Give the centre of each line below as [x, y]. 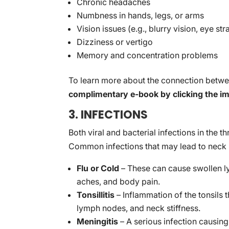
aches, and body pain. [119, 181]
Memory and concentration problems [147, 55]
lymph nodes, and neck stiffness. [139, 208]
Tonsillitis [96, 195]
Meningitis [98, 221]
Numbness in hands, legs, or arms [141, 15]
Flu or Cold [98, 168]
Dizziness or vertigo [115, 42]
